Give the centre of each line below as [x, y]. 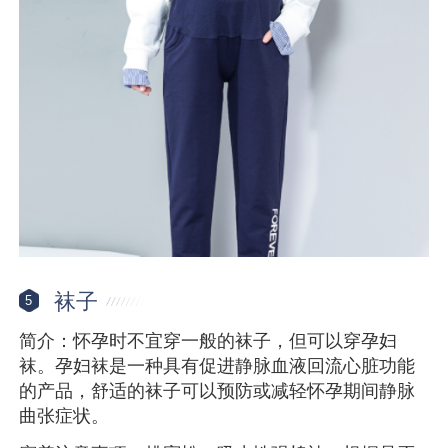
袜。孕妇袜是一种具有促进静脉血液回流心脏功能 [217, 366]
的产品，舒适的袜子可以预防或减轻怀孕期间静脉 [217, 391]
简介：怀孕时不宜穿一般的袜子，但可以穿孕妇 [208, 341]
